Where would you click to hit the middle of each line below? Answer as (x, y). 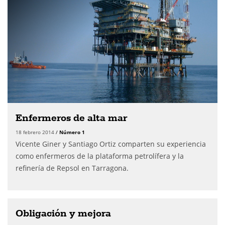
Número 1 (72, 132)
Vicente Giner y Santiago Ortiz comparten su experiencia (111, 144)
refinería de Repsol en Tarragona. (72, 168)
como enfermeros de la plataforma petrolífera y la (100, 156)
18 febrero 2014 (36, 132)
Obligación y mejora (63, 213)
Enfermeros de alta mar (71, 118)
